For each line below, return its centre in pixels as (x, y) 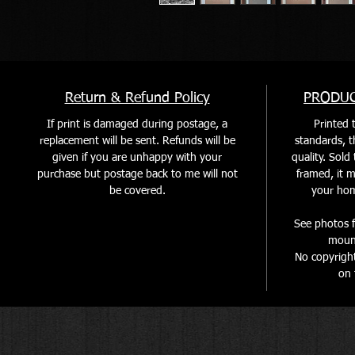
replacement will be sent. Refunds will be (137, 141)
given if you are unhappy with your (137, 157)
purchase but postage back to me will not (137, 174)
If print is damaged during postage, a (137, 124)
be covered (136, 191)
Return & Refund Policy (137, 98)
